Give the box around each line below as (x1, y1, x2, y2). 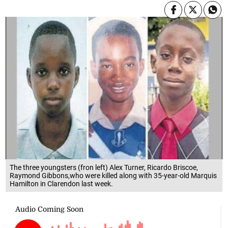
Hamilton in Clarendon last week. (10, 179, 113, 188)
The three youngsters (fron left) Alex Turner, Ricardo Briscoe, (10, 163, 198, 172)
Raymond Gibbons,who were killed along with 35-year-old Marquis (10, 171, 217, 180)
